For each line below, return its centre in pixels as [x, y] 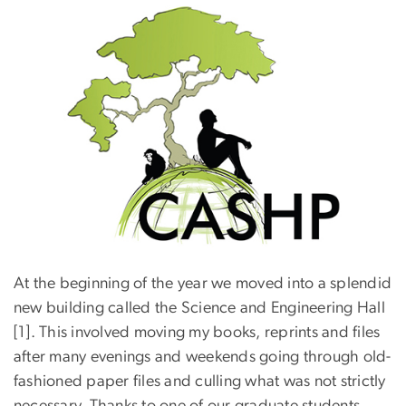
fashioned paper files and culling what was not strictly [200, 382]
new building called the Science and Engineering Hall [199, 309]
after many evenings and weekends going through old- [203, 358]
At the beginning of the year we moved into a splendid [203, 284]
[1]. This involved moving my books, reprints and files [197, 333]
